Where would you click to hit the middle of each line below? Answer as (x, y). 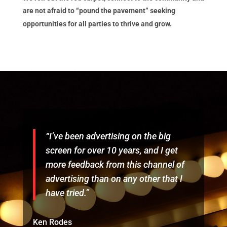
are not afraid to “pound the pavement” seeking (99, 11)
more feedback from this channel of (115, 164)
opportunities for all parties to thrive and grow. (98, 24)
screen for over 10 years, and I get (111, 150)
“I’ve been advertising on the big (108, 136)
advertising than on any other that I (114, 179)
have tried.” (67, 193)
